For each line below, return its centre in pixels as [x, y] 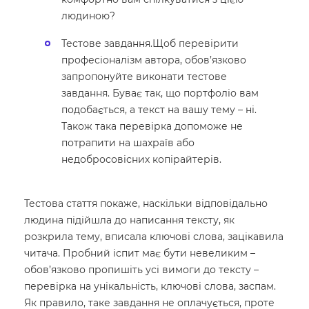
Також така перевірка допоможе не [152, 126]
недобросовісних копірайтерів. [141, 159]
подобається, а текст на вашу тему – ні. [159, 109]
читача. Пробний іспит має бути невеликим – [140, 253]
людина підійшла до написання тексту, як [129, 220]
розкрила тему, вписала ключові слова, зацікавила [154, 236]
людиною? [88, 16]
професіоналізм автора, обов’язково [154, 60]
